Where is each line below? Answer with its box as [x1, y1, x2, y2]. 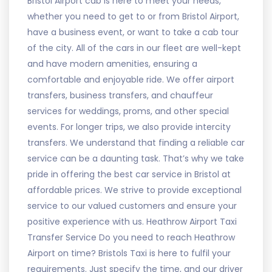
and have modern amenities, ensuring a [27, 57, 197, 70]
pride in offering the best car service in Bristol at [27, 168, 231, 180]
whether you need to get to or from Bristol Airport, [27, 10, 239, 22]
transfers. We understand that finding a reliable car [27, 136, 245, 149]
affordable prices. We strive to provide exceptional [27, 183, 242, 196]
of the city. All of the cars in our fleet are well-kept [27, 41, 241, 54]
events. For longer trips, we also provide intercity [27, 120, 231, 133]
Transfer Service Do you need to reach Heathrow [27, 231, 235, 243]
